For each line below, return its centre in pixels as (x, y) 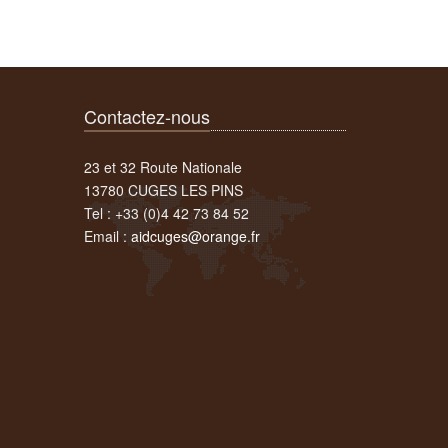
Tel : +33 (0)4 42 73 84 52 (166, 213)
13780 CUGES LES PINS (163, 190)
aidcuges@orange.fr (195, 236)
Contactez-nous (146, 116)
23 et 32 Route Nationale (162, 167)
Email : (107, 236)
